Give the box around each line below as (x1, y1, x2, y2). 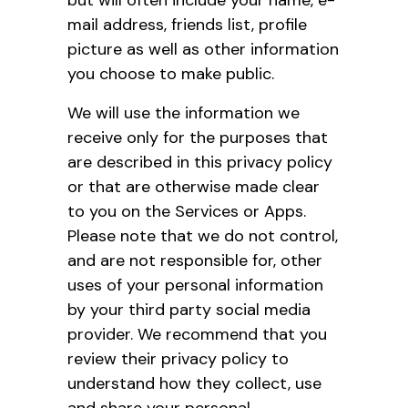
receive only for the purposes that (67, 126, 328, 148)
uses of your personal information (67, 273, 323, 296)
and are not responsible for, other (67, 249, 322, 271)
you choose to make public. (67, 62, 274, 85)
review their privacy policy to (67, 347, 289, 370)
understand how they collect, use (67, 372, 321, 394)
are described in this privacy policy (67, 150, 332, 173)
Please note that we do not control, (67, 224, 338, 247)
